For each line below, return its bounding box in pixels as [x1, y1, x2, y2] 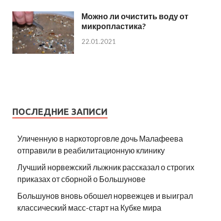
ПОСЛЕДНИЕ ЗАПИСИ [12, 106, 108, 116]
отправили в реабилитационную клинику [17, 145, 165, 155]
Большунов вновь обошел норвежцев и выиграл [17, 190, 193, 200]
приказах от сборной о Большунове [17, 174, 146, 184]
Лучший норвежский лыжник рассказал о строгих [17, 162, 194, 172]
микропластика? [81, 21, 146, 31]
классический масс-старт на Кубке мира [17, 202, 161, 212]
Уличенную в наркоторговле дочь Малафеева [17, 133, 183, 143]
